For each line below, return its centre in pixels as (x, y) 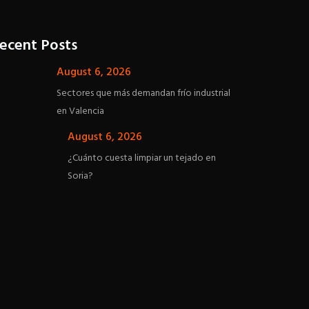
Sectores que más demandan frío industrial (144, 94)
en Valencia (81, 112)
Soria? (81, 177)
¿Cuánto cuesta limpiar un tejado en (142, 159)
